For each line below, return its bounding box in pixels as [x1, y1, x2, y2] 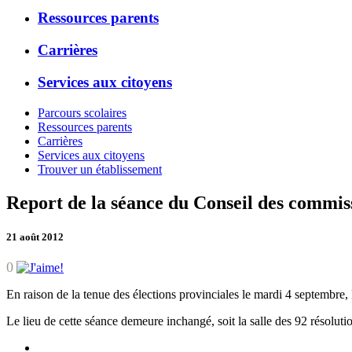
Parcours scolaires [38, 105, 126, 119]
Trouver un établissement [38, 162, 162, 176]
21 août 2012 [6, 230, 64, 243]
